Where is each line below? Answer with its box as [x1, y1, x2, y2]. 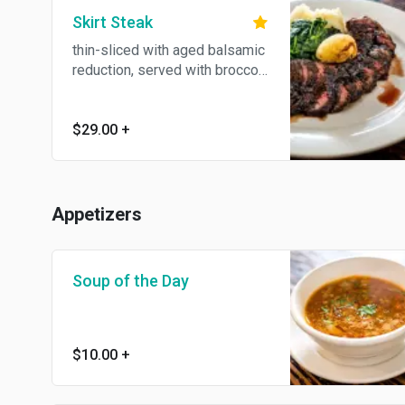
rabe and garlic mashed [72, 81, 219, 99]
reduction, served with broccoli [72, 61, 266, 79]
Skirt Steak [72, 13, 153, 32]
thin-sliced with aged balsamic [72, 42, 265, 59]
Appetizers [52, 203, 142, 225]
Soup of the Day [72, 271, 189, 290]
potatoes [72, 101, 129, 118]
